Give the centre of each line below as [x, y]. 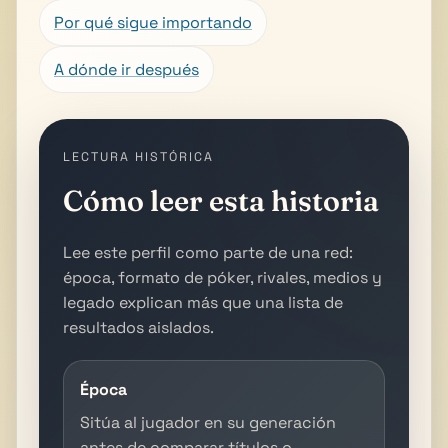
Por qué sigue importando [153, 22]
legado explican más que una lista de [203, 302]
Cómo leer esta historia [221, 200]
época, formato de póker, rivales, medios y [222, 277]
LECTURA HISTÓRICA [138, 156]
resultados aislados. [138, 327]
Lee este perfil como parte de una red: [208, 252]
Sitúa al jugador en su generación [208, 422]
